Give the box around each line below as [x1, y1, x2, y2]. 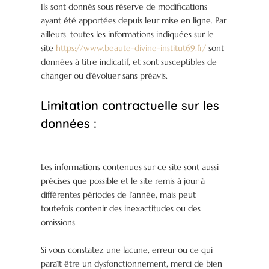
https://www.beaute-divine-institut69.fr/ [56, 43, 207, 54]
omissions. [41, 217, 77, 228]
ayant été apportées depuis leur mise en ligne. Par [41, 15, 227, 26]
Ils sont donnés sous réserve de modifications [41, 1, 208, 13]
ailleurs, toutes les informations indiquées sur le [41, 29, 214, 40]
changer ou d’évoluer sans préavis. [41, 70, 168, 82]
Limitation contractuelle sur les [41, 98, 220, 113]
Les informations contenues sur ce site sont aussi [41, 162, 219, 173]
